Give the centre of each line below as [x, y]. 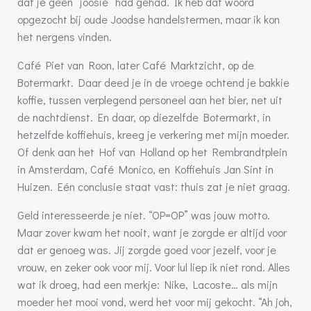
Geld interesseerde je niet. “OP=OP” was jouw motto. [144, 215]
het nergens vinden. [65, 37]
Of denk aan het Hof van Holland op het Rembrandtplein [152, 152]
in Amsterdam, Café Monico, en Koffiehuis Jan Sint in [145, 169]
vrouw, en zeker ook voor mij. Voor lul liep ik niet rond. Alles [154, 267]
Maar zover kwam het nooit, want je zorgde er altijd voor [152, 233]
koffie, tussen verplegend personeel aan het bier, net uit [150, 100]
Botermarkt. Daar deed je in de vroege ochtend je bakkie [153, 83]
